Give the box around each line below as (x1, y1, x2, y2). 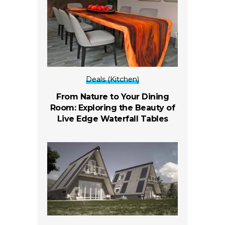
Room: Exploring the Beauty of (50, 102, 175, 113)
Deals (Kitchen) (86, 74, 139, 84)
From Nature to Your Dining (56, 91, 169, 101)
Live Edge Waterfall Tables (57, 114, 168, 124)
